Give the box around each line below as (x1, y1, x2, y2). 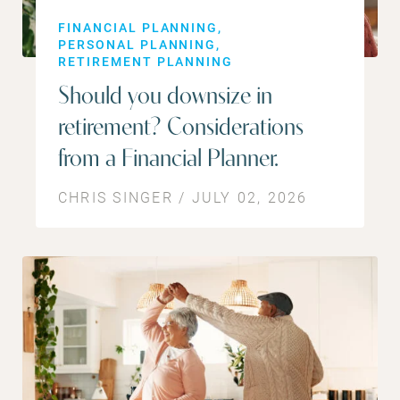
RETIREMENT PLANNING (58, 52, 234, 70)
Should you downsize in (58, 84, 272, 110)
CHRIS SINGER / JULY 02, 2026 (58, 187, 308, 206)
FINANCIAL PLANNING (58, 18, 219, 36)
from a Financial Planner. (58, 146, 279, 172)
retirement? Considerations (58, 115, 304, 141)
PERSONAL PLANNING (58, 35, 217, 53)
